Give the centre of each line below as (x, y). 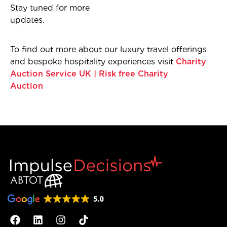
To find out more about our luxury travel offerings (108, 49)
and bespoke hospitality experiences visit (93, 62)
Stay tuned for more (50, 8)
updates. (27, 20)
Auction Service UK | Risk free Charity (89, 74)
